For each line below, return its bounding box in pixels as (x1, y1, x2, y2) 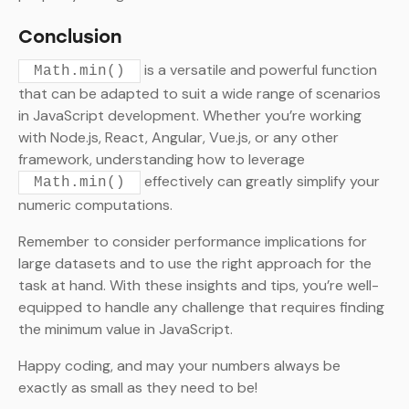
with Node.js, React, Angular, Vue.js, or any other (18, 128, 339, 148)
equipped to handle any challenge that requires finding (18, 298, 384, 318)
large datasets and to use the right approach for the (18, 254, 372, 274)
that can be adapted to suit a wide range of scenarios (18, 84, 381, 104)
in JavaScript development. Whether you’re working (18, 106, 362, 126)
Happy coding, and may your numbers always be (18, 356, 341, 376)
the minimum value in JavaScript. (18, 320, 233, 340)
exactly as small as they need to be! (18, 378, 257, 398)
